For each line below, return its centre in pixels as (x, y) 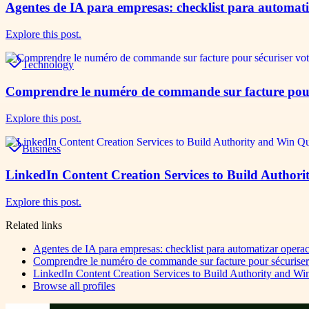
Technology (48, 65)
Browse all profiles (74, 286)
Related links (34, 225)
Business (41, 148)
